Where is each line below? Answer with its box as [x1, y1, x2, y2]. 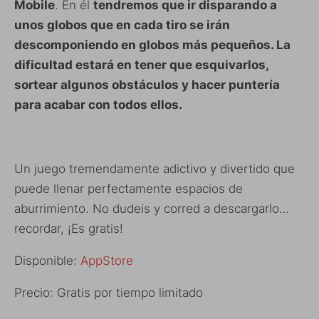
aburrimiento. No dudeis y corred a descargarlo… [14, 202, 289, 216]
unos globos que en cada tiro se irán [14, 18, 230, 33]
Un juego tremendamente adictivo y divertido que [14, 162, 295, 177]
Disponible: [14, 253, 80, 268]
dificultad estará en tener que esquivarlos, [14, 58, 268, 73]
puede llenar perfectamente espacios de [14, 182, 243, 197]
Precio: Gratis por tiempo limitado [14, 286, 203, 300]
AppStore [80, 253, 133, 268]
